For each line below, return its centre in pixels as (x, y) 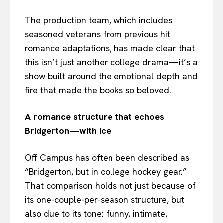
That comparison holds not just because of (110, 185)
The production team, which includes (99, 20)
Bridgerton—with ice (68, 130)
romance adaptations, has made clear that (110, 48)
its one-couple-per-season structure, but (105, 199)
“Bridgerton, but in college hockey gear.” (106, 171)
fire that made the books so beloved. (98, 90)
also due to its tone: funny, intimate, (96, 213)
